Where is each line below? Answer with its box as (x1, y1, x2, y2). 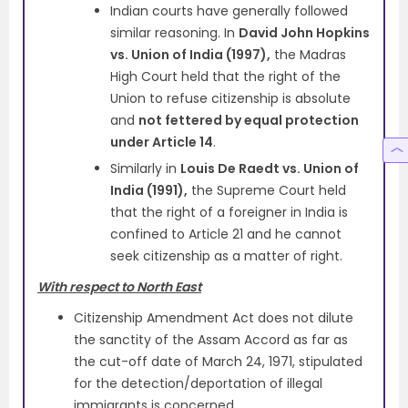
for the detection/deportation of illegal (74, 373, 322, 393)
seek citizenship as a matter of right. (110, 246, 342, 265)
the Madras (270, 45, 346, 64)
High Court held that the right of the (110, 66, 341, 86)
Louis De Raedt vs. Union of (180, 158, 359, 178)
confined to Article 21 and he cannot (110, 224, 342, 243)
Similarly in (110, 158, 180, 178)
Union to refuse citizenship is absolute (110, 88, 351, 107)
